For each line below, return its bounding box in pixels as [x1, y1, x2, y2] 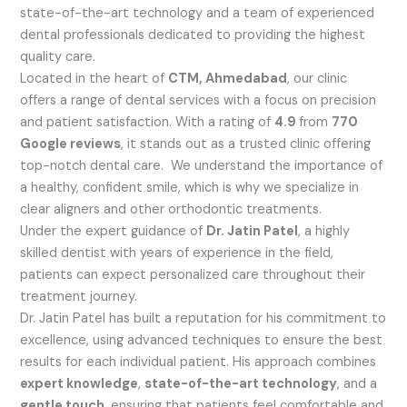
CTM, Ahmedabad [168, 69, 288, 87]
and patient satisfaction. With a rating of [20, 113, 275, 131]
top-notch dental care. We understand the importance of [20, 156, 383, 174]
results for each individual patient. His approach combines [20, 352, 377, 371]
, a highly [298, 222, 351, 240]
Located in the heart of [20, 69, 169, 87]
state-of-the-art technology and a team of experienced [20, 4, 375, 22]
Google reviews [20, 134, 122, 153]
